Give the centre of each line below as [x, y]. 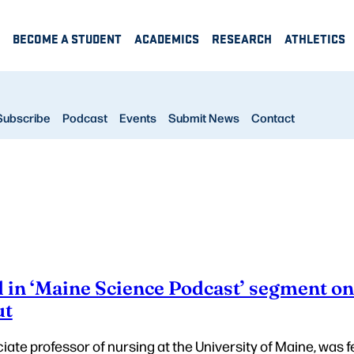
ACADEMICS [167, 39]
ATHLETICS [315, 39]
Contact [273, 118]
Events [137, 118]
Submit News [203, 118]
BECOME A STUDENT [67, 39]
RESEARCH [242, 39]
